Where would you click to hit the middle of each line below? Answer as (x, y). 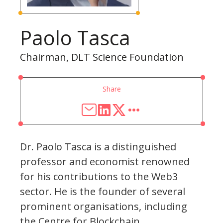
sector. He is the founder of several (103, 191)
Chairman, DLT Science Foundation (102, 57)
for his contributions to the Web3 (99, 176)
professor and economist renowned (105, 161)
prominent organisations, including (104, 206)
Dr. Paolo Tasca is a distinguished (98, 146)
